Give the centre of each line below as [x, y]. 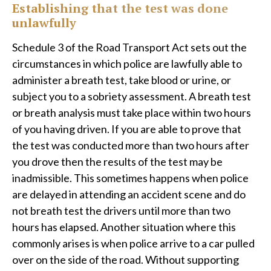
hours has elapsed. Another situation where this [124, 227]
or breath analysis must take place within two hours [132, 113]
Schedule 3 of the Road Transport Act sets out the [129, 47]
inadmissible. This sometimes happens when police [130, 178]
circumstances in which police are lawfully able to [127, 64]
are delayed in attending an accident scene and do [129, 194]
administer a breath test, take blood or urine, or [122, 80]
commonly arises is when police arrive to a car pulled [133, 243]
